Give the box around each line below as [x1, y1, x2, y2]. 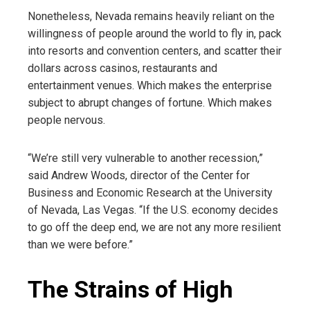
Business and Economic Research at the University [28, 185, 273, 199]
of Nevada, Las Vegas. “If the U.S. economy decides [28, 203, 278, 217]
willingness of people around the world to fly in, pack [28, 26, 282, 40]
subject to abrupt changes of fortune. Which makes [28, 95, 272, 109]
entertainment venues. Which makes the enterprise [28, 78, 272, 92]
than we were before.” [28, 237, 133, 251]
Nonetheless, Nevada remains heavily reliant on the [28, 9, 275, 23]
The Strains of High [28, 275, 233, 303]
